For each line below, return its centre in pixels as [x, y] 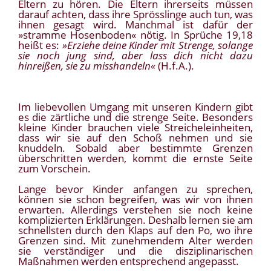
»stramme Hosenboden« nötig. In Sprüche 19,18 [135, 35]
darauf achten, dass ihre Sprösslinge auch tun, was [135, 15]
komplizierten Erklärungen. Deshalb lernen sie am [135, 220]
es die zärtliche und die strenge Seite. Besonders [135, 117]
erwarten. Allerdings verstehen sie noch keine [135, 210]
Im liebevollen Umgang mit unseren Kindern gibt [135, 107]
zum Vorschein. [54, 169]
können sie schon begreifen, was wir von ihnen [135, 200]
